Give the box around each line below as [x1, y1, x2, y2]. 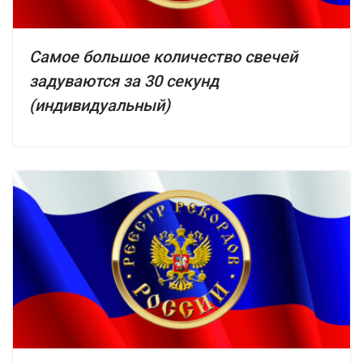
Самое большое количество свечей [29, 46, 297, 66]
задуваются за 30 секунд [29, 70, 219, 91]
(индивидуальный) [29, 95, 170, 115]
